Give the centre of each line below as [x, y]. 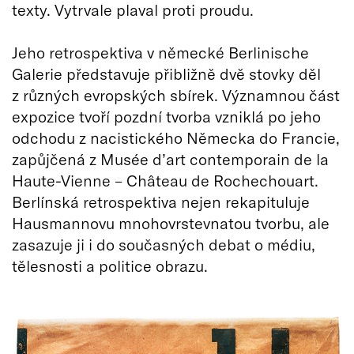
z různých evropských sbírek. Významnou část [176, 94]
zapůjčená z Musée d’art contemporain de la [170, 158]
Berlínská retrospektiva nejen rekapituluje [161, 201]
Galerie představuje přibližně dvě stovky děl [166, 73]
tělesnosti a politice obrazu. [110, 265]
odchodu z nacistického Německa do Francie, [176, 137]
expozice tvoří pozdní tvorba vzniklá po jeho [166, 116]
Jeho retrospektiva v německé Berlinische [160, 52]
